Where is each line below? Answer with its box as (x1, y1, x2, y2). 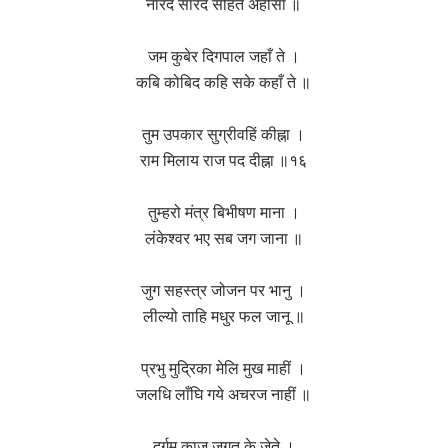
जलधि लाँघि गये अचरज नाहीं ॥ (136, 385, 312, 404)
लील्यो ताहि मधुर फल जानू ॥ (142, 307, 305, 326)
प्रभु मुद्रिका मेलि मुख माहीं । (141, 359, 307, 378)
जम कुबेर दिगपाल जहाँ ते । (147, 47, 300, 66)
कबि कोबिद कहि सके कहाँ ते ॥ (136, 73, 312, 92)
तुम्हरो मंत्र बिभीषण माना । (147, 203, 300, 222)
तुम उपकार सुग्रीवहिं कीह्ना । (142, 125, 306, 144)
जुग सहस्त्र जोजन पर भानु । (141, 281, 307, 300)
